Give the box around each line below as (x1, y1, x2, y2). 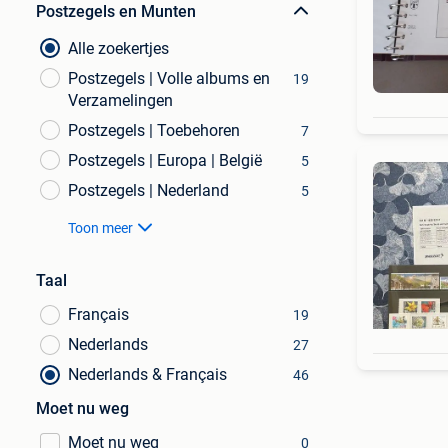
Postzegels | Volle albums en (68, 69, 270, 88)
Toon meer (68, 220, 133, 236)
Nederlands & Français (68, 365, 227, 384)
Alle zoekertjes (68, 39, 169, 58)
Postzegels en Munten (36, 2, 196, 21)
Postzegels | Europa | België (68, 151, 262, 170)
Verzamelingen (68, 91, 173, 110)
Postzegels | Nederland (68, 181, 229, 200)
